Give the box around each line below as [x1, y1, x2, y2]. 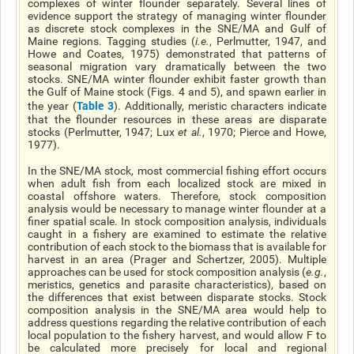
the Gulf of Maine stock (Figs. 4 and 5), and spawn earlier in [28, 85, 326, 98]
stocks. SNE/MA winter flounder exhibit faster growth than [28, 73, 326, 85]
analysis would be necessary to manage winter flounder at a [28, 202, 326, 215]
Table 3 [77, 98, 114, 113]
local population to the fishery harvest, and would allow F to [28, 329, 326, 341]
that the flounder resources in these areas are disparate [28, 113, 326, 126]
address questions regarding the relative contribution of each [28, 316, 326, 329]
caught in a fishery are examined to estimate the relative [28, 228, 326, 240]
